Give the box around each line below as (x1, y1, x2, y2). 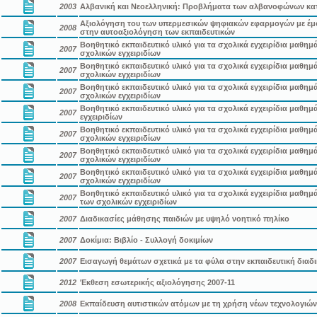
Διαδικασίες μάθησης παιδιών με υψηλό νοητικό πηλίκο (80, 214, 289, 223)
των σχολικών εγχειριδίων (80, 197, 177, 206)
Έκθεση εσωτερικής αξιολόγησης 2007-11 (80, 277, 235, 287)
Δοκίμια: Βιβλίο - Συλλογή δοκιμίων (80, 235, 213, 244)
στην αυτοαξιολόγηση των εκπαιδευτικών (80, 27, 235, 36)
